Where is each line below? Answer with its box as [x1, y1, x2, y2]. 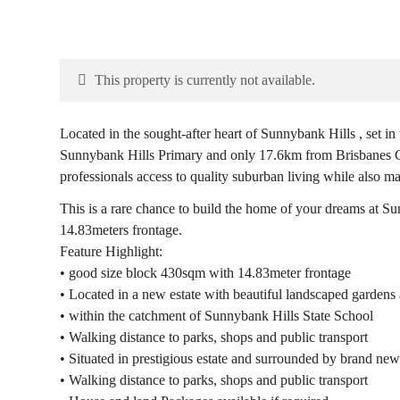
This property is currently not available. [91, 72, 316, 87]
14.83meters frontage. [60, 222, 183, 237]
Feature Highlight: [60, 244, 163, 259]
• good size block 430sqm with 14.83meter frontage [60, 265, 352, 280]
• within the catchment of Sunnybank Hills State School [60, 308, 374, 323]
